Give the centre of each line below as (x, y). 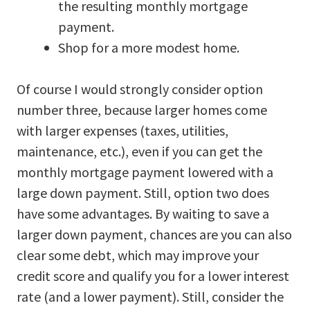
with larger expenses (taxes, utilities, (122, 130)
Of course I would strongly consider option (140, 89)
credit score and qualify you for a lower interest (153, 275)
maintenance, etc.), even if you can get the (139, 151)
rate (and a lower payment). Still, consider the (150, 296)
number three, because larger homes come (142, 109)
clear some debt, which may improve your (138, 255)
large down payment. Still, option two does (143, 192)
